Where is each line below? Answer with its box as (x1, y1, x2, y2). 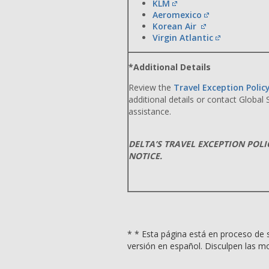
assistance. (128, 106, 171, 117)
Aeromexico (153, 9, 202, 20)
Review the (128, 82, 174, 93)
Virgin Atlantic (153, 32, 213, 43)
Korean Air (153, 20, 199, 32)
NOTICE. (128, 150, 162, 162)
